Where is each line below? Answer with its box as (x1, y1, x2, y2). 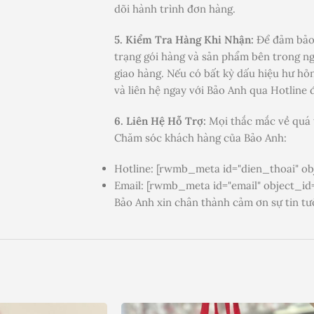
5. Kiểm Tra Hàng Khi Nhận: (114, 33, 254, 47)
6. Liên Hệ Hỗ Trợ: (114, 114, 206, 128)
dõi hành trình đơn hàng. (114, 2, 235, 16)
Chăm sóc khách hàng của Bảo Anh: (114, 131, 287, 145)
